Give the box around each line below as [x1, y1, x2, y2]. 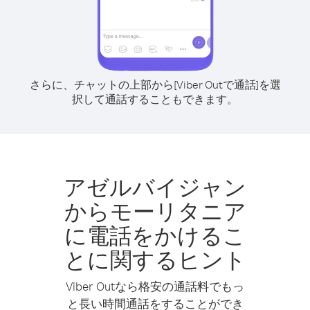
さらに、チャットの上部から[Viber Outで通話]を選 [29, 77, 281, 91]
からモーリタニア [64, 197, 246, 225]
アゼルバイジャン [64, 172, 246, 201]
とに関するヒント [64, 245, 246, 273]
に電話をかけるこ [64, 221, 246, 249]
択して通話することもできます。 [72, 92, 238, 106]
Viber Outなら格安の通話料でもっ [66, 279, 244, 293]
